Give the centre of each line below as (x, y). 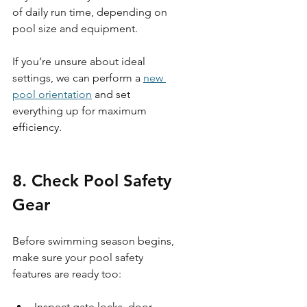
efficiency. (37, 127)
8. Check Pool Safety (94, 180)
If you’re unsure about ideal (80, 61)
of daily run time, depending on (91, 12)
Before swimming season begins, (95, 241)
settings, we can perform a (78, 77)
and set (112, 94)
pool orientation (52, 94)
